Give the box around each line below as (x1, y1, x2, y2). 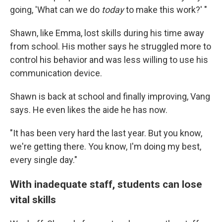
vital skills (10, 193, 56, 206)
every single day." (10, 155, 77, 165)
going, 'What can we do (10, 4, 102, 15)
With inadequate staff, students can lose (10, 178, 202, 190)
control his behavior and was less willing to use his (10, 55, 208, 65)
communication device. (10, 68, 102, 78)
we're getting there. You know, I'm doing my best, (10, 141, 201, 152)
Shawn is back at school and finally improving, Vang (10, 91, 210, 102)
